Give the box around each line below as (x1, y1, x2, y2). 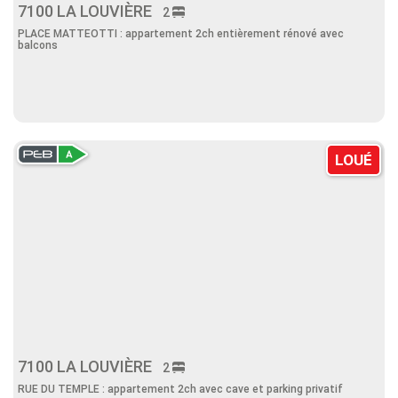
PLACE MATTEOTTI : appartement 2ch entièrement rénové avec (18, 28, 344, 40)
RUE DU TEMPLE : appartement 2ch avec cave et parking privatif (18, 383, 343, 395)
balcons (18, 39, 58, 52)
